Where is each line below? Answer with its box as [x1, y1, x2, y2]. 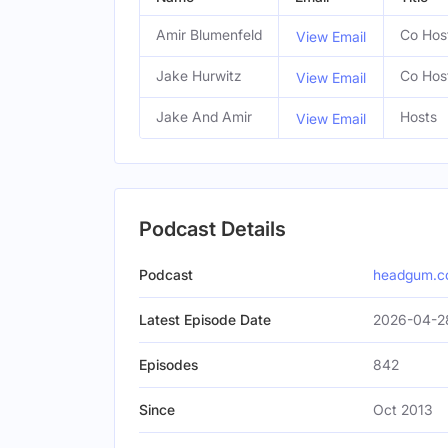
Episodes [139, 356, 198, 373]
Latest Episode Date [139, 311, 271, 328]
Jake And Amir [156, 108, 252, 125]
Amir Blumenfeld [156, 26, 262, 43]
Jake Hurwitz [156, 67, 242, 84]
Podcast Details [139, 217, 286, 241]
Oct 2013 [373, 401, 433, 418]
